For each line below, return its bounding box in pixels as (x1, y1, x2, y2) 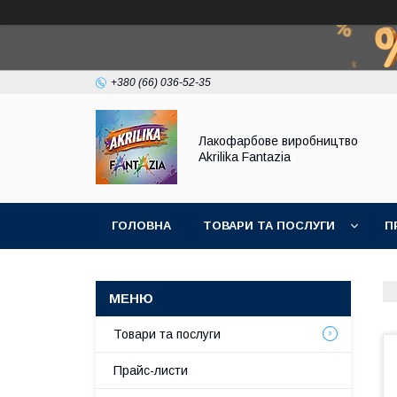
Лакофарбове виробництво (198, 133, 358, 148)
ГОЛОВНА (112, 219, 171, 232)
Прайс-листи (113, 363, 188, 378)
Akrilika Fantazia (198, 149, 291, 164)
